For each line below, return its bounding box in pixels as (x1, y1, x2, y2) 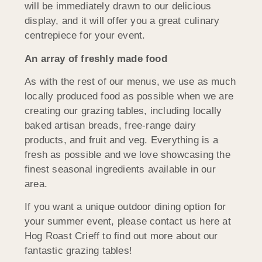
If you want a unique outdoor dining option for (25, 201, 226, 213)
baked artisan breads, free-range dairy (25, 120, 196, 132)
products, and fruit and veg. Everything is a (25, 135, 218, 146)
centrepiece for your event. (25, 30, 146, 42)
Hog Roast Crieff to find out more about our (25, 230, 218, 242)
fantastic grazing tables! (25, 245, 132, 257)
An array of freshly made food (25, 53, 167, 64)
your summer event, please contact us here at (25, 216, 231, 227)
